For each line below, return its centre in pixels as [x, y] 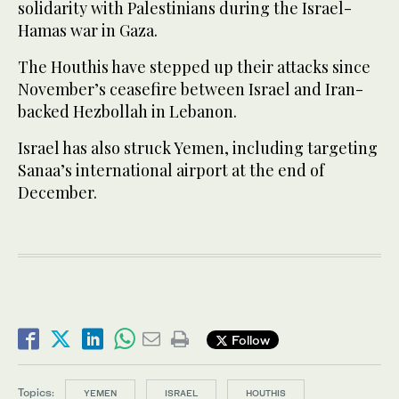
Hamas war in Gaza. [88, 31]
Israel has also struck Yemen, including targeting [198, 148]
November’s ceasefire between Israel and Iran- [191, 90]
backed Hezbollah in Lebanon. [127, 112]
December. [57, 193]
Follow [249, 339]
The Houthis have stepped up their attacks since [194, 67]
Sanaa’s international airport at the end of [171, 171]
